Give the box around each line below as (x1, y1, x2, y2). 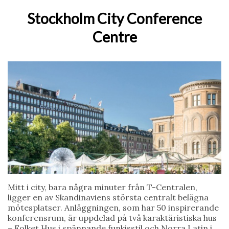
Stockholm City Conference (27, 10, 202, 27)
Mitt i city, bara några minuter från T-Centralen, (8, 182, 197, 192)
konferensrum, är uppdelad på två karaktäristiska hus (8, 213, 217, 223)
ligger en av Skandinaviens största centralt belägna (8, 192, 209, 202)
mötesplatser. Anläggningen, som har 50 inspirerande (8, 202, 219, 213)
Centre (92, 28, 137, 45)
